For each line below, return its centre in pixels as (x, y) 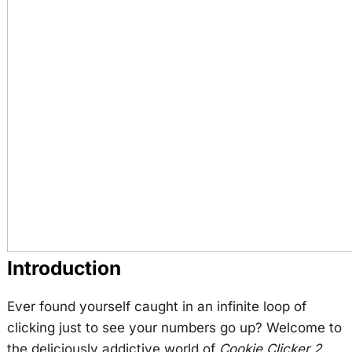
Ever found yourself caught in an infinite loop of (156, 306)
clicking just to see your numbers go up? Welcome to (174, 327)
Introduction (64, 268)
